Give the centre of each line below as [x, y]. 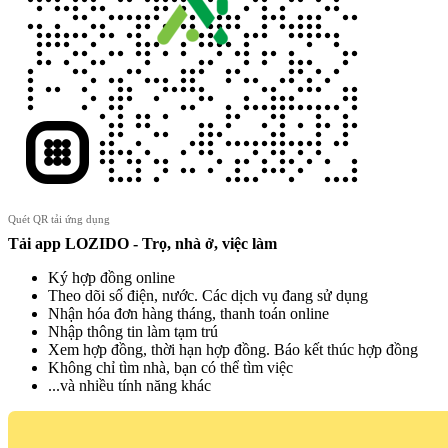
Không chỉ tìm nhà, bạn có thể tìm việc [170, 367]
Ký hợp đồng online [111, 277]
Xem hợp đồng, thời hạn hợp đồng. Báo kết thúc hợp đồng [233, 349]
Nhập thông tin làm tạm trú [133, 331]
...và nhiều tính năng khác [129, 385]
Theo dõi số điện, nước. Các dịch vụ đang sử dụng [208, 295]
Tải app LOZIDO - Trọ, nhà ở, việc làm [142, 243]
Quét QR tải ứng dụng [59, 218]
